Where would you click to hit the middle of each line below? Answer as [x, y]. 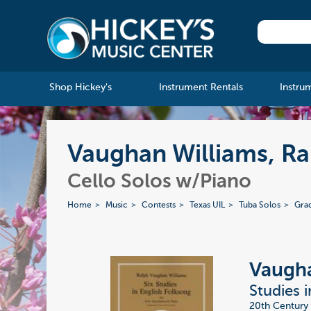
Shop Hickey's [80, 88]
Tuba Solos [260, 206]
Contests [159, 206]
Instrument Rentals [201, 88]
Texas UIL [208, 206]
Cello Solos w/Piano [160, 182]
